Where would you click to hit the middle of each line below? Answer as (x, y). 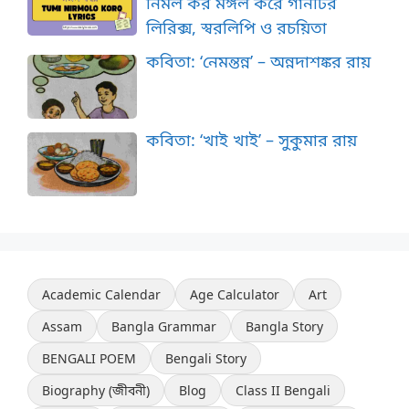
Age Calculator (235, 295)
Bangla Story (284, 327)
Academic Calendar (101, 295)
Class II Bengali (283, 391)
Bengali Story (206, 359)
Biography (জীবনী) (96, 391)
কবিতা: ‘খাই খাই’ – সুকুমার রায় (252, 139)
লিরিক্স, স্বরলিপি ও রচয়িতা (236, 28)
